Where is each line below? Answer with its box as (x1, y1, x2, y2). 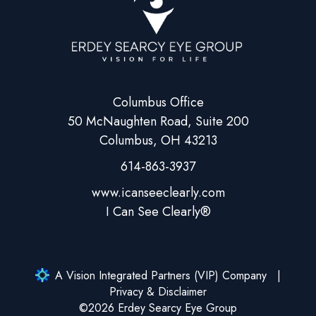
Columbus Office (112, 92, 204, 111)
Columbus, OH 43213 (99, 130, 217, 150)
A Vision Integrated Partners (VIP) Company (55, 267, 267, 284)
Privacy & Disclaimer (109, 283, 207, 300)
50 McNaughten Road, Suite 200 (67, 111, 249, 130)
